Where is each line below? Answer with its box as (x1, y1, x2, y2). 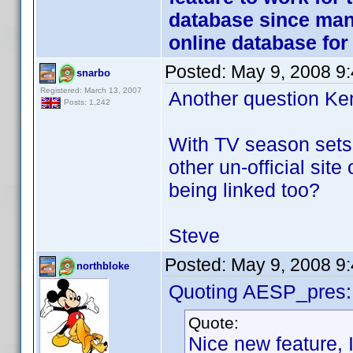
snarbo (76, 67, 110, 79)
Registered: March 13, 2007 (40, 86, 142, 95)
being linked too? (169, 179, 320, 201)
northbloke (76, 260, 129, 272)
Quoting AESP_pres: (169, 281, 351, 303)
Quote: (188, 314, 239, 332)
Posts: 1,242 (61, 98, 110, 107)
